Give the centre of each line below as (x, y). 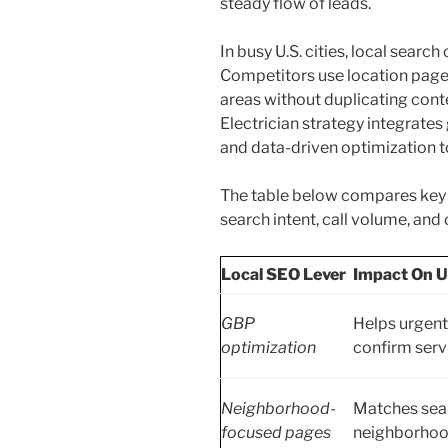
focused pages (276, 432)
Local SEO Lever (283, 274)
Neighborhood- (278, 408)
